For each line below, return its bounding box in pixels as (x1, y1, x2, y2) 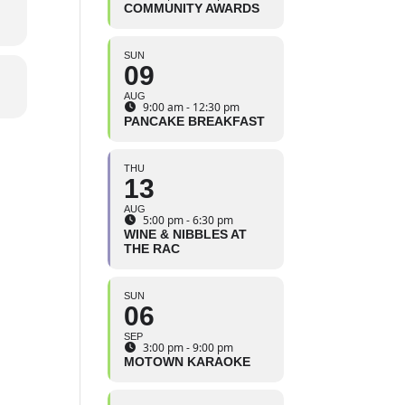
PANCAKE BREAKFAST (124, 114, 266, 129)
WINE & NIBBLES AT (124, 227, 248, 242)
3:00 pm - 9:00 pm (143, 340, 234, 356)
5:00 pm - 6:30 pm (143, 212, 234, 229)
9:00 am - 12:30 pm (143, 99, 240, 116)
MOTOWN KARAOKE (124, 354, 251, 370)
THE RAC (124, 241, 181, 257)
